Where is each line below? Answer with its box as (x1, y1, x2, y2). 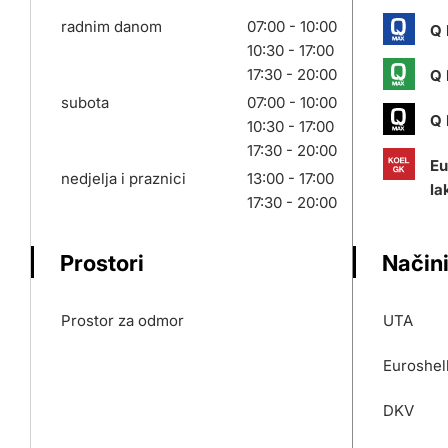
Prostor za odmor (61, 311, 184, 330)
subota (61, 93, 109, 112)
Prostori (60, 250, 144, 276)
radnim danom (61, 17, 162, 36)
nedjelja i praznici (61, 169, 186, 188)
